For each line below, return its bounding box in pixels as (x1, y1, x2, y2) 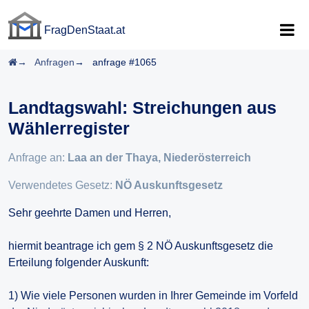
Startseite (17, 56, 58, 67)
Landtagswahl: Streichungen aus (8, 98, 277, 117)
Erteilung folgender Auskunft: (8, 257, 149, 268)
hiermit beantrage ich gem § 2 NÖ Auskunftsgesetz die (8, 240, 273, 252)
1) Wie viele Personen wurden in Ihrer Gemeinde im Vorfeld (8, 290, 298, 301)
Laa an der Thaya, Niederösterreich (68, 152, 251, 163)
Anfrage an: (8, 152, 68, 163)
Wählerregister (8, 119, 130, 138)
